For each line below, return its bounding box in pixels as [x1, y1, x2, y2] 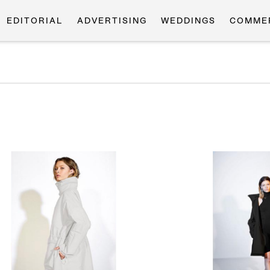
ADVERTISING [77, 17, 147, 25]
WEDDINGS [160, 17, 216, 25]
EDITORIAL [7, 17, 63, 25]
